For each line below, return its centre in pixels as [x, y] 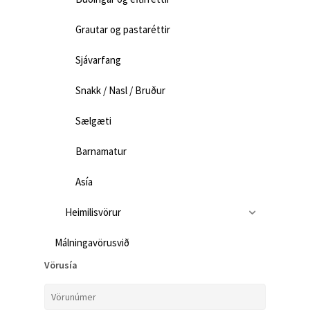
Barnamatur [101, 151]
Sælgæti [93, 120]
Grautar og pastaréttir [123, 29]
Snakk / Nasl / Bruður [120, 90]
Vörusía [61, 265]
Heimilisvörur [93, 212]
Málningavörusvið [92, 242]
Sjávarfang [98, 60]
